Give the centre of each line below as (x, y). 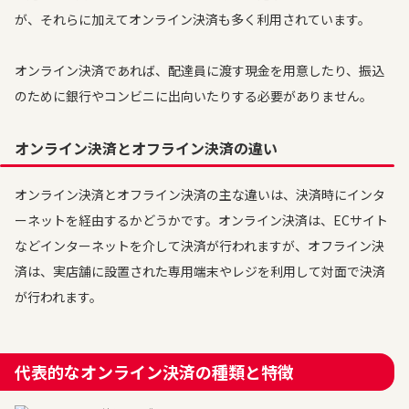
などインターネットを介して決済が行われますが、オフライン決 (199, 246)
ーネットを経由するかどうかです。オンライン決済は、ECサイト (201, 220)
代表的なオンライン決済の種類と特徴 (154, 372)
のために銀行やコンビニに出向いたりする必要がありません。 (194, 96)
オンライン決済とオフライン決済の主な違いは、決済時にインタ (200, 194)
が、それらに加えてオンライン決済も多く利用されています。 (193, 19)
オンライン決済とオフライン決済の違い (146, 148)
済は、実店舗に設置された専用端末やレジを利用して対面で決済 (200, 271)
